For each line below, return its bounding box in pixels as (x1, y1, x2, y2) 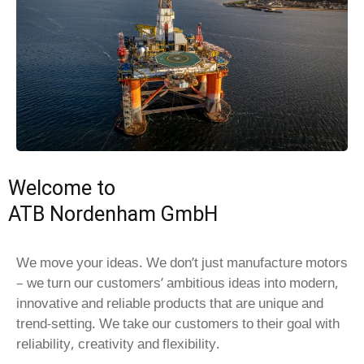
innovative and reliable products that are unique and (16, 292, 323, 312)
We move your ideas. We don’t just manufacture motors (16, 252, 348, 271)
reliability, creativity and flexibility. (16, 333, 220, 353)
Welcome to (8, 175, 115, 200)
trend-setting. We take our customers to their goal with (16, 313, 340, 332)
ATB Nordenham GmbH (8, 201, 218, 226)
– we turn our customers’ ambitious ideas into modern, (16, 272, 339, 292)
